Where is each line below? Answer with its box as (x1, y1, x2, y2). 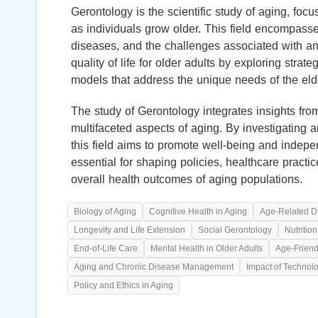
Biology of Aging (74, 207, 136, 217)
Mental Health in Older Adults (150, 243, 263, 254)
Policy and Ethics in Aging (74, 280, 173, 291)
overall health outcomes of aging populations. (71, 173, 302, 186)
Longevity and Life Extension (74, 225, 185, 236)
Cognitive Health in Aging (149, 207, 247, 217)
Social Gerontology (198, 225, 272, 236)
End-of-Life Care (74, 243, 138, 254)
